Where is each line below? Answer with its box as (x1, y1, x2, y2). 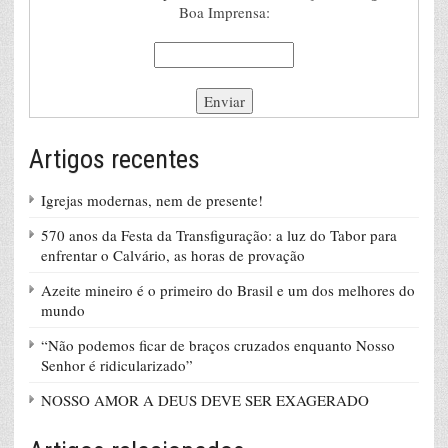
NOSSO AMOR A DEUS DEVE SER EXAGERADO (41, 390, 369, 411)
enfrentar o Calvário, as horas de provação (41, 245, 305, 266)
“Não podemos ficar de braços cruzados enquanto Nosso (41, 335, 395, 356)
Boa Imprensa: (178, 2, 270, 23)
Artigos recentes (29, 144, 200, 175)
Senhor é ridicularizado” (41, 355, 193, 376)
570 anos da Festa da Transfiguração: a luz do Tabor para (41, 225, 397, 246)
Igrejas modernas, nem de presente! (41, 190, 263, 211)
